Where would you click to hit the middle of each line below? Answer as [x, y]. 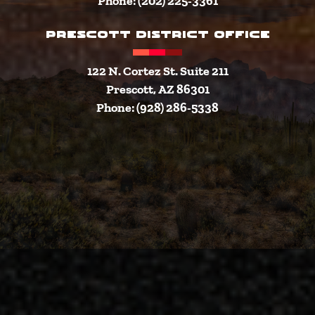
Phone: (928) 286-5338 [157, 107]
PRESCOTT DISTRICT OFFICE [157, 36]
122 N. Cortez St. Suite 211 [157, 70]
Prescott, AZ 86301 [157, 89]
